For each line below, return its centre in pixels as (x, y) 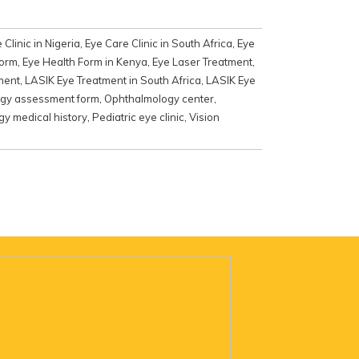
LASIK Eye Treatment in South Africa (113, 80)
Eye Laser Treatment (202, 61)
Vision (204, 117)
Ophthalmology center (159, 98)
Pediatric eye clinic (138, 117)
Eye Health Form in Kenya (85, 61)
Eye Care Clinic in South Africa (159, 43)
